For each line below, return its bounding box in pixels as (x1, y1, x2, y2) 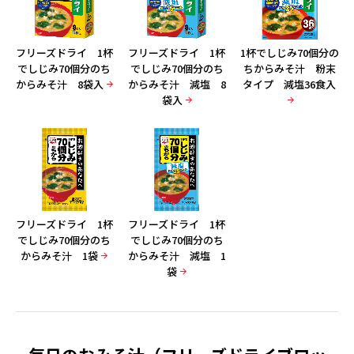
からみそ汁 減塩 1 (127, 248, 226, 263)
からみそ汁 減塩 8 (127, 77, 226, 92)
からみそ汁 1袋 (21, 248, 99, 263)
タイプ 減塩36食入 (243, 77, 337, 92)
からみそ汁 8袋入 (15, 77, 104, 92)
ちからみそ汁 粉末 (243, 61, 336, 76)
